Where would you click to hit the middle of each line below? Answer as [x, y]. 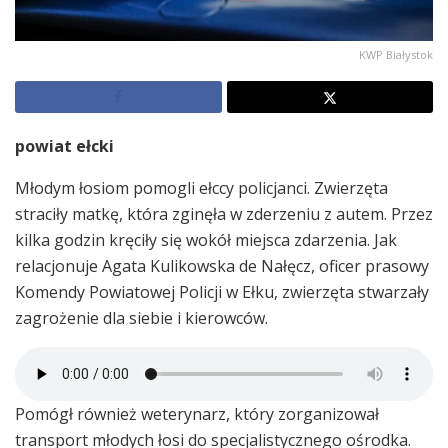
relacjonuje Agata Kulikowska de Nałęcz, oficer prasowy [222, 265]
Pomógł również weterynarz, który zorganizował [197, 413]
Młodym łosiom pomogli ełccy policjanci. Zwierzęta [201, 187]
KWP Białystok [396, 54]
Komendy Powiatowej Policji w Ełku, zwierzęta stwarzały [222, 291]
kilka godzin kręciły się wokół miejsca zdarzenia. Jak [206, 239]
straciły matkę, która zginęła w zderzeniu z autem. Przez [224, 213]
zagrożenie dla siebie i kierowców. [141, 317]
